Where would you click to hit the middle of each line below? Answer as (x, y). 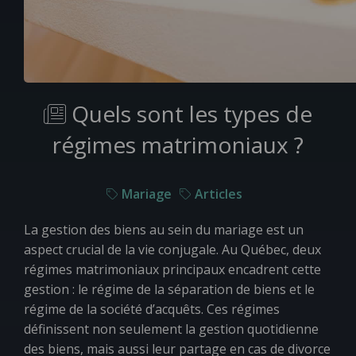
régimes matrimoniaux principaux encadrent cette (172, 269)
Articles (218, 194)
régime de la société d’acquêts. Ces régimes (152, 309)
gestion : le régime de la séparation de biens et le (169, 289)
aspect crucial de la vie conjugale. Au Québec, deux (172, 250)
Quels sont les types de (189, 114)
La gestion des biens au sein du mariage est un (164, 230)
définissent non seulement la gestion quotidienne (171, 329)
